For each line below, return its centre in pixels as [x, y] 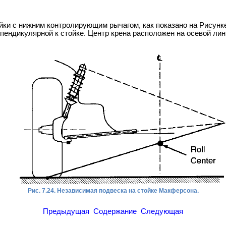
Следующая [162, 211]
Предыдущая [66, 211]
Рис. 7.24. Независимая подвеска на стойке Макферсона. [113, 191]
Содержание [115, 211]
